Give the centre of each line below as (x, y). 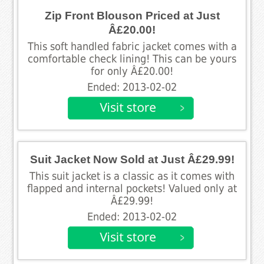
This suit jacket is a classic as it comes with (132, 176)
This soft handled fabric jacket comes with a (132, 46)
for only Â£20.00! (132, 71)
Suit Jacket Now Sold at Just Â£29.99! (132, 159)
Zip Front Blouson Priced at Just (132, 15)
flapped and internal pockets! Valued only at (132, 188)
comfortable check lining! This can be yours (132, 59)
